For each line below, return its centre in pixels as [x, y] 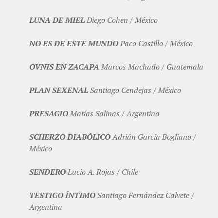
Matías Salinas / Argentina [114, 114]
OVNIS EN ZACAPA [64, 67]
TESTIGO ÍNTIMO [62, 195]
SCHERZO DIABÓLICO [70, 137]
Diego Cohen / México [121, 20]
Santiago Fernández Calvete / [145, 195]
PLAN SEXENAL [59, 90]
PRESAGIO [49, 114]
